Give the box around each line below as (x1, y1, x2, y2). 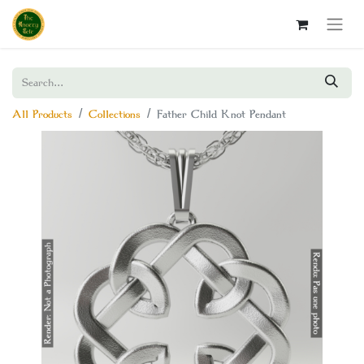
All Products (12, 107, 72, 122)
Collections (89, 107, 141, 122)
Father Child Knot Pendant (157, 107, 286, 122)
